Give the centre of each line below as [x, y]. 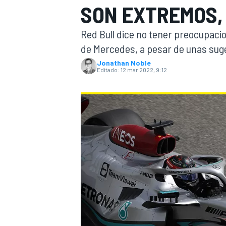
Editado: [108, 70]
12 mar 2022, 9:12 [144, 70]
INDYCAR [93, 28]
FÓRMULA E [197, 177]
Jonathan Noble [124, 63]
